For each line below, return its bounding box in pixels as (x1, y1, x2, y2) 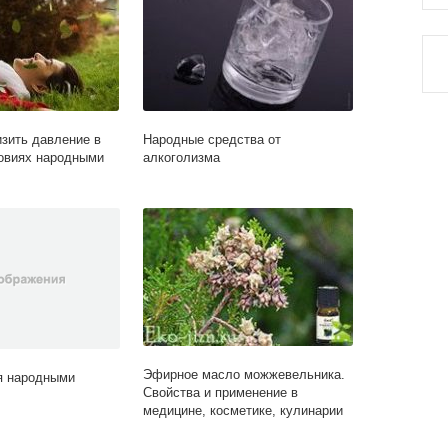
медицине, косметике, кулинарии (143, 403, 344, 419)
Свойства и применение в (143, 385, 299, 401)
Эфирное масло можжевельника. (143, 367, 346, 383)
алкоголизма (143, 150, 221, 166)
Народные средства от (143, 132, 282, 148)
